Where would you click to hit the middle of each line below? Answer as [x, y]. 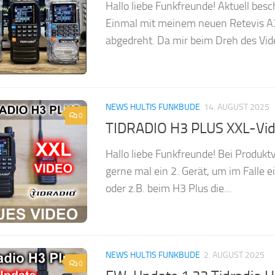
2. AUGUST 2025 [234, 255]
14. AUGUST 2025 [237, 107]
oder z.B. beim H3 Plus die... [168, 188]
